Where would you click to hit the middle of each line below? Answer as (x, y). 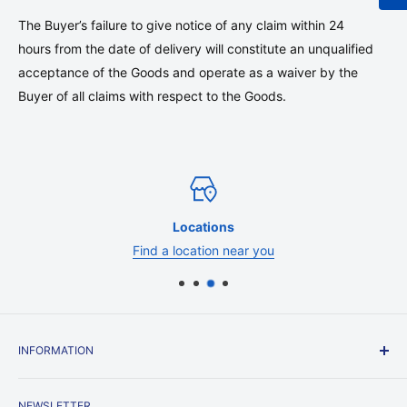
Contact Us (51, 384)
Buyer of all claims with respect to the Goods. (152, 95)
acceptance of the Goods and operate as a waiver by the (188, 72)
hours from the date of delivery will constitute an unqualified (196, 48)
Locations (203, 227)
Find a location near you (203, 251)
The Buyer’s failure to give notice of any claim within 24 (181, 25)
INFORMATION (56, 351)
